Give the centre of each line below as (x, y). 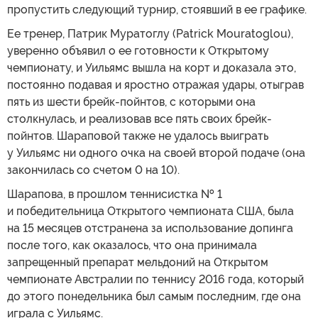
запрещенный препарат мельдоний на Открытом (138, 262)
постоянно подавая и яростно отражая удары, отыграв (155, 84)
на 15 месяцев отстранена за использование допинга (150, 228)
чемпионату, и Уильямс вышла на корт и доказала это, (152, 67)
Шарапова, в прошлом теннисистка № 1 (115, 194)
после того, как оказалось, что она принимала (132, 245)
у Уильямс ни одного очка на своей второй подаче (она (156, 153)
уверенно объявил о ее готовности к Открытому (138, 50)
